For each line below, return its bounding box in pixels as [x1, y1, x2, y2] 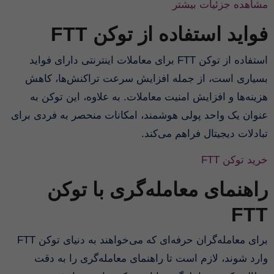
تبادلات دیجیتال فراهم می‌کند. [141, 127, 268, 139]
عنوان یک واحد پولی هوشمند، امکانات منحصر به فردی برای [11, 109, 268, 121]
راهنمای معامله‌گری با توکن [47, 178, 268, 201]
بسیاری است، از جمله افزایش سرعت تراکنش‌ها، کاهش [25, 72, 268, 84]
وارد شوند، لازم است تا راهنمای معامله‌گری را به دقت [34, 253, 268, 265]
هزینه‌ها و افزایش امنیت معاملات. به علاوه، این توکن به [30, 91, 268, 103]
